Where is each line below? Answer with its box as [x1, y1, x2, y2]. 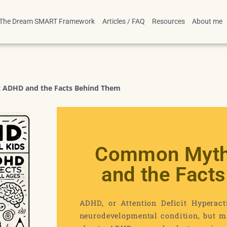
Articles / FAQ [102, 17, 145, 26]
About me [192, 17, 223, 26]
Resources [152, 17, 185, 26]
